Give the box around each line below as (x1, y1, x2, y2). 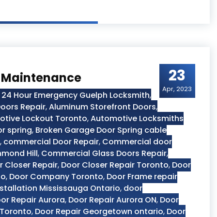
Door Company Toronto (9, 171, 103, 182)
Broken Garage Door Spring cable (35, 124, 167, 136)
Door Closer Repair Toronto (61, 159, 169, 170)
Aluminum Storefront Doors (49, 101, 156, 112)
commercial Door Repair (3, 136, 99, 147)
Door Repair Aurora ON (68, 194, 156, 205)
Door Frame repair (107, 171, 177, 182)
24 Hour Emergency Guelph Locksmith (1, 90, 150, 101)
